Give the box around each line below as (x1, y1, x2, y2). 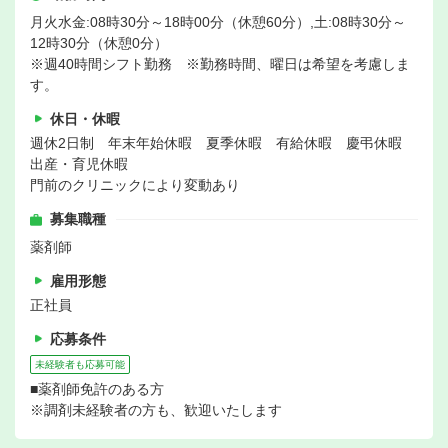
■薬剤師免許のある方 (30, 381, 164, 398)
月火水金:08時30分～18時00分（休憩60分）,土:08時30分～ (30, 14, 406, 31)
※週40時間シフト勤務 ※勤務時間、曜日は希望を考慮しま (30, 56, 410, 73)
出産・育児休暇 (30, 156, 128, 173)
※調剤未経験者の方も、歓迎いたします (30, 402, 282, 419)
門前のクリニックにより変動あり (30, 177, 240, 194)
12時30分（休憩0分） (30, 35, 168, 52)
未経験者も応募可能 (35, 359, 125, 371)
